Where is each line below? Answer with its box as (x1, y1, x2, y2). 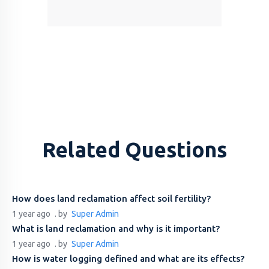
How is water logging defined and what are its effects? (12, 253, 244, 264)
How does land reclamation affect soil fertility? (12, 193, 211, 204)
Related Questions (42, 138, 227, 162)
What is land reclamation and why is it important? (12, 223, 220, 234)
